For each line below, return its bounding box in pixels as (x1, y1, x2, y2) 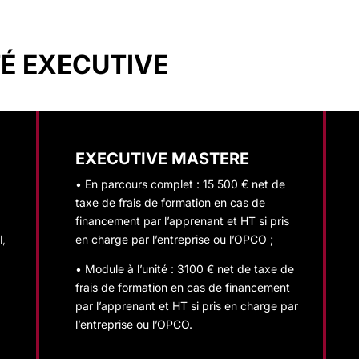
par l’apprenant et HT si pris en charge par (75, 298, 298, 313)
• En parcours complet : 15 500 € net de (75, 176, 285, 191)
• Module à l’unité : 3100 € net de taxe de (75, 261, 294, 276)
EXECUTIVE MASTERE (75, 148, 249, 168)
